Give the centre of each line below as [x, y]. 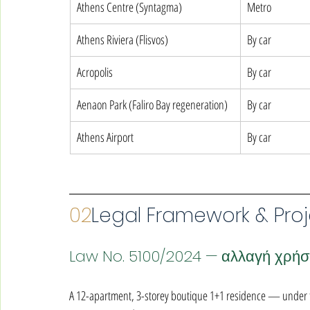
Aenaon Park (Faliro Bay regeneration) [152, 104]
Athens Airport [105, 137]
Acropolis [95, 72]
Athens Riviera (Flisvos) [122, 39]
